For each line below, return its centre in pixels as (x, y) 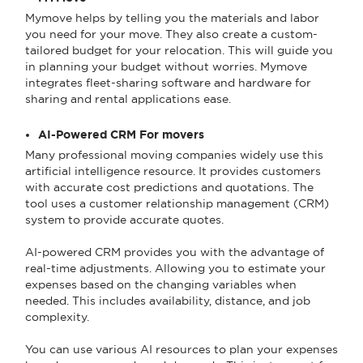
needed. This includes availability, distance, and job (168, 300)
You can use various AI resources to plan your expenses (181, 349)
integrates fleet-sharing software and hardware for (168, 82)
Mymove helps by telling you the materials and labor (172, 17)
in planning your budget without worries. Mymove (166, 66)
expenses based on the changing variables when (161, 284)
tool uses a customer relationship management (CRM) (177, 203)
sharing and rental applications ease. (128, 98)
